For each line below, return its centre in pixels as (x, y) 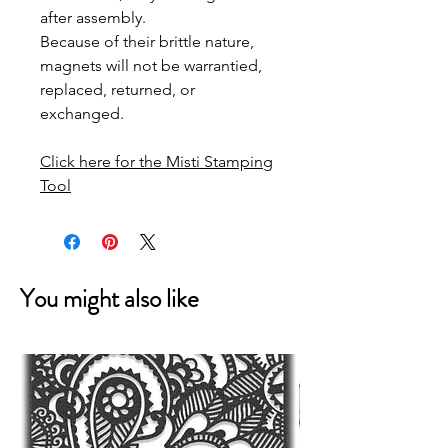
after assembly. (93, 17)
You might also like (109, 299)
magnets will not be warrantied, (151, 65)
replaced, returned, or (117, 89)
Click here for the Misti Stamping (156, 161)
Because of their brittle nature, (147, 41)
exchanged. (82, 113)
